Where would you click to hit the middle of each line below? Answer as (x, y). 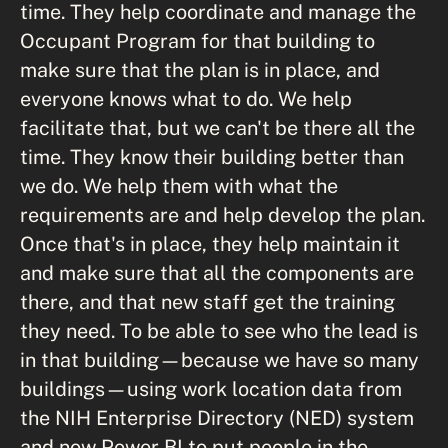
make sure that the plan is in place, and (200, 69)
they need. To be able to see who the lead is (219, 330)
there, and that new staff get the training (207, 301)
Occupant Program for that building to (197, 40)
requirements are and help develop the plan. (222, 214)
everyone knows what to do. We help (186, 98)
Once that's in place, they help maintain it (210, 243)
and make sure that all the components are (217, 272)
